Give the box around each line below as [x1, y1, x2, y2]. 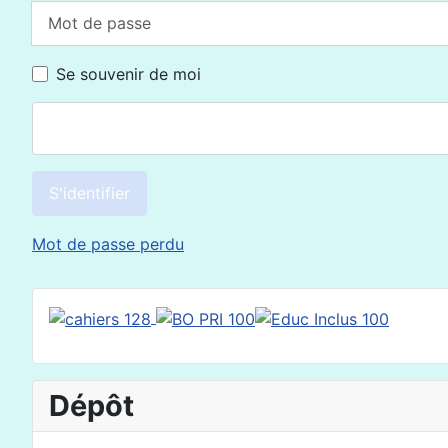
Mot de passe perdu [32, 233, 184, 254]
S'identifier [49, 183, 130, 204]
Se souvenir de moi [56, 64, 201, 85]
